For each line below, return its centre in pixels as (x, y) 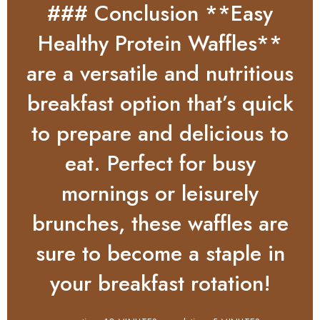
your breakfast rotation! (160, 283)
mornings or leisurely (160, 193)
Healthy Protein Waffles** (160, 43)
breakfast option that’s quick (160, 103)
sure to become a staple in (160, 253)
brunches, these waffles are (160, 223)
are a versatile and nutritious (160, 73)
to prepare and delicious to (160, 133)
